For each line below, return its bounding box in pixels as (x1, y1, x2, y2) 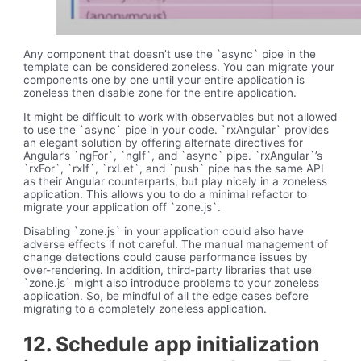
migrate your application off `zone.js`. (23, 201, 222, 214)
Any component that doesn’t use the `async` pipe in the (23, 48, 317, 61)
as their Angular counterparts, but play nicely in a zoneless (23, 175, 328, 189)
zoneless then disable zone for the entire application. (23, 86, 301, 100)
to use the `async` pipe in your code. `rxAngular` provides (23, 123, 330, 137)
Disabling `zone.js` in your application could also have (23, 224, 305, 238)
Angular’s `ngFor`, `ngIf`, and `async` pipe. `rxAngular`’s (23, 149, 323, 163)
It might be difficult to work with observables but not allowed (23, 110, 338, 124)
